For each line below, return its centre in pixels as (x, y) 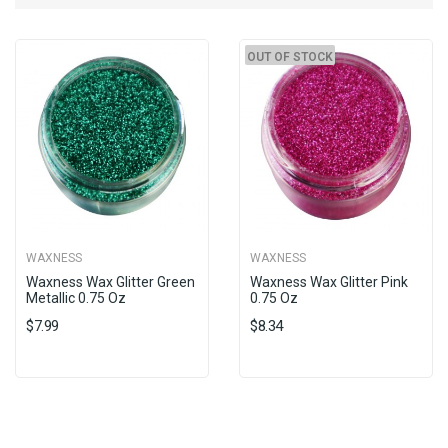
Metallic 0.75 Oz (76, 298)
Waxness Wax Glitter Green (110, 282)
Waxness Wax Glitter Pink (329, 282)
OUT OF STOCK (290, 57)
